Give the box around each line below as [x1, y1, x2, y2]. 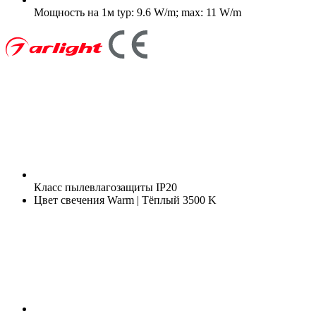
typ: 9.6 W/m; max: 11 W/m [114, 6, 241, 18]
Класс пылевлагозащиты [34, 181, 153, 193]
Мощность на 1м [34, 6, 114, 18]
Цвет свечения [34, 193, 104, 206]
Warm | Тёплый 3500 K [104, 193, 217, 206]
